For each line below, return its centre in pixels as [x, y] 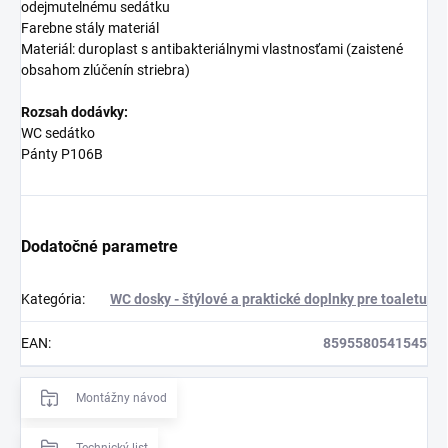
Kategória [51, 298]
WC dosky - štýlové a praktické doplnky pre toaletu [268, 298]
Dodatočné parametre [99, 246]
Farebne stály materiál [90, 27]
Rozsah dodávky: [74, 111]
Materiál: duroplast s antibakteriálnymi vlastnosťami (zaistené [212, 48]
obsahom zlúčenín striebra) [105, 69]
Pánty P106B [62, 153]
